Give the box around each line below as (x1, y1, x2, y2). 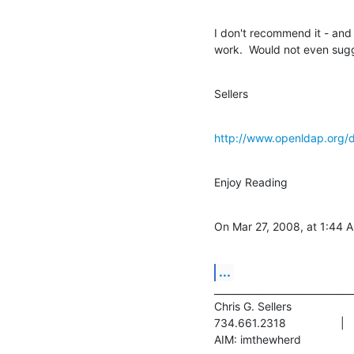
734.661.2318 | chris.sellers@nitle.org (214, 315, 286, 330)
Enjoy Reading (214, 175, 288, 189)
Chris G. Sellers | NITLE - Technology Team (214, 299, 292, 313)
